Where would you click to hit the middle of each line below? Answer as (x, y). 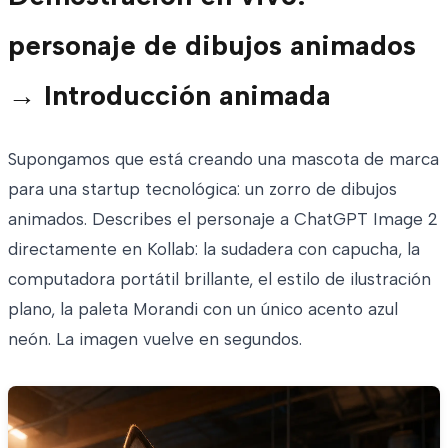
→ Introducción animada (169, 95)
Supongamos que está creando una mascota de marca (223, 159)
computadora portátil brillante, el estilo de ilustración (219, 279)
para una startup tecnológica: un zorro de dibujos (202, 189)
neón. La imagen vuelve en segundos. (155, 339)
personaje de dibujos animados (212, 45)
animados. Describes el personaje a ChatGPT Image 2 (223, 219)
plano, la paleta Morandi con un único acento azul (203, 309)
